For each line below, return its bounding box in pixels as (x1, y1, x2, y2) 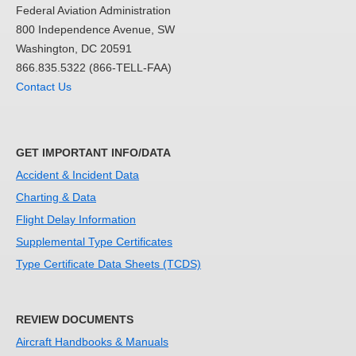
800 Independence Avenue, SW (16, 23, 175, 36)
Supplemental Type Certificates (16, 235, 172, 249)
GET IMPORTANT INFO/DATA (16, 146, 171, 159)
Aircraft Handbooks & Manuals (16, 335, 168, 349)
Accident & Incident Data (16, 168, 139, 182)
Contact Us (16, 80, 72, 93)
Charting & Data (16, 191, 96, 204)
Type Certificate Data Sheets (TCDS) (16, 257, 201, 271)
